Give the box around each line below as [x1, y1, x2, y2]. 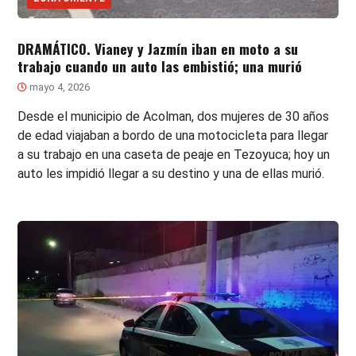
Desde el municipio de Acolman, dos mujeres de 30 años [17, 108, 330, 124]
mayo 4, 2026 [27, 80, 91, 93]
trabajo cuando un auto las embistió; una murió [17, 55, 303, 76]
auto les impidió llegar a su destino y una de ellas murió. [17, 165, 325, 181]
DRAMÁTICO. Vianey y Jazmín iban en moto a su [17, 37, 299, 59]
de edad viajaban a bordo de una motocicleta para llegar [17, 127, 329, 143]
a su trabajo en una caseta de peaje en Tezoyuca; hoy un [17, 146, 331, 162]
